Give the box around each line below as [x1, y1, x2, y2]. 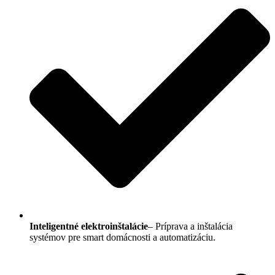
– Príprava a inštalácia [148, 220, 233, 231]
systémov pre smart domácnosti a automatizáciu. [29, 231, 215, 242]
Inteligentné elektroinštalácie [29, 220, 148, 231]
